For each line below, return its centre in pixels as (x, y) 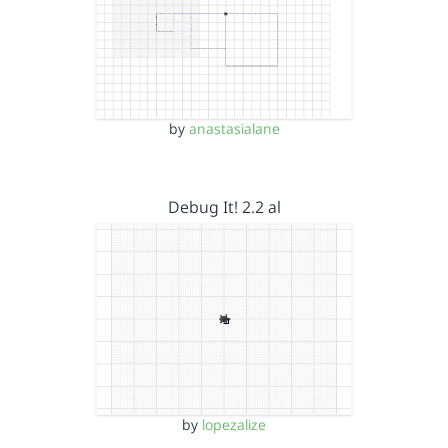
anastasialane (234, 128)
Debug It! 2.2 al (224, 206)
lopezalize (234, 424)
